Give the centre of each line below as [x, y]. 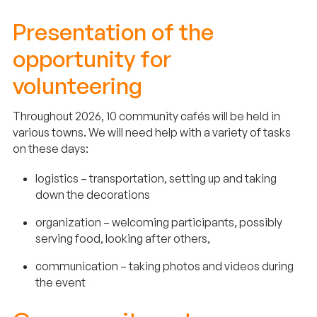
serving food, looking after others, [123, 239]
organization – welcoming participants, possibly [159, 223]
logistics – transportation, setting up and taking [156, 179]
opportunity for [92, 59]
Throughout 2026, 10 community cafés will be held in [146, 116]
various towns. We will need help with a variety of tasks [152, 133]
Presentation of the [113, 32]
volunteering [77, 86]
